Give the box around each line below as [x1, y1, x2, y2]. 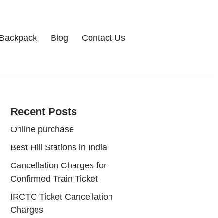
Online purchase [10, 124, 74, 134]
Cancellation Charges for [10, 160, 107, 170]
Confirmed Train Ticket [10, 173, 98, 183]
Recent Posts [10, 105, 77, 118]
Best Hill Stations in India [10, 142, 107, 152]
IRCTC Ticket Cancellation [10, 191, 113, 201]
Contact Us [82, 33, 125, 43]
